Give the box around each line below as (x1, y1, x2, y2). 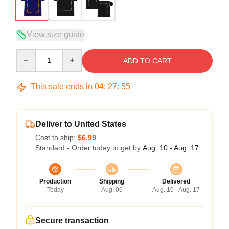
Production (39, 178, 71, 186)
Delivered (162, 178, 190, 186)
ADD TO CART (123, 57, 172, 65)
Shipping (99, 178, 124, 186)
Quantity (16, 50, 43, 58)
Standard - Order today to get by (35, 144, 143, 152)
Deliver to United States (35, 120, 126, 129)
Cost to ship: (35, 133, 78, 142)
